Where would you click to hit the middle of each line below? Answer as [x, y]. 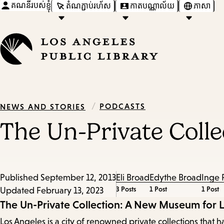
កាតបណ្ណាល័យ [152, 5]
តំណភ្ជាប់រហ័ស [88, 5]
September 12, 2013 [78, 178]
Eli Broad [133, 178]
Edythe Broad [175, 178]
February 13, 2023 [70, 191]
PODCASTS [122, 106]
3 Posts [126, 189]
